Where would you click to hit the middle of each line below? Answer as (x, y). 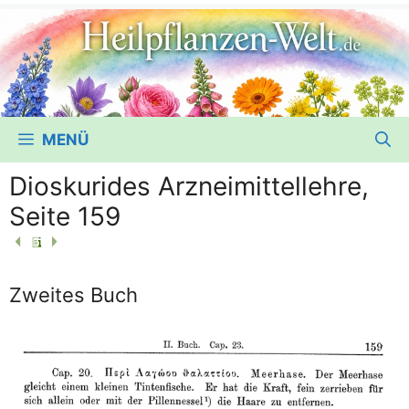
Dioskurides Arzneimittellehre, (189, 186)
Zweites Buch (73, 294)
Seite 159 (65, 216)
